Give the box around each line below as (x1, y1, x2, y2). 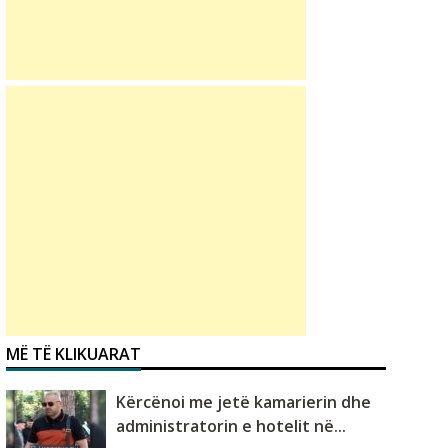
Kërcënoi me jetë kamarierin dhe (116, 391, 371, 414)
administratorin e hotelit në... (116, 415, 346, 438)
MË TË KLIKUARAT (6, 343, 141, 366)
